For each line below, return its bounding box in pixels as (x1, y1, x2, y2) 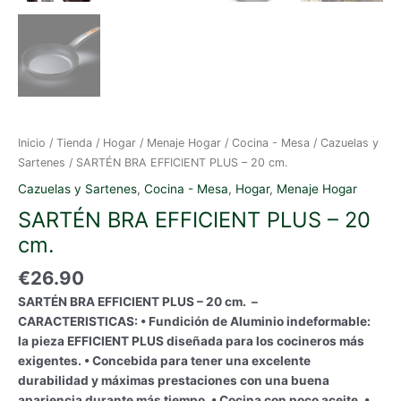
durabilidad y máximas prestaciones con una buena (18, 372, 329, 388)
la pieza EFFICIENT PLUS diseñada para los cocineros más (18, 333, 364, 348)
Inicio (18, 135, 46, 149)
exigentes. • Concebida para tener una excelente (18, 353, 311, 368)
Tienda (56, 135, 92, 149)
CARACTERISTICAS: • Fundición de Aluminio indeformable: (18, 313, 371, 328)
